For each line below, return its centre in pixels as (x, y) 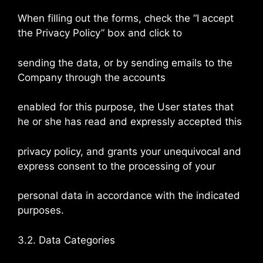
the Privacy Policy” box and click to (100, 33)
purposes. (41, 210)
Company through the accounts (92, 77)
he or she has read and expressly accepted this (130, 122)
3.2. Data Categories (66, 240)
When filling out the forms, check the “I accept (126, 18)
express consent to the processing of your (117, 166)
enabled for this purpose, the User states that (126, 107)
